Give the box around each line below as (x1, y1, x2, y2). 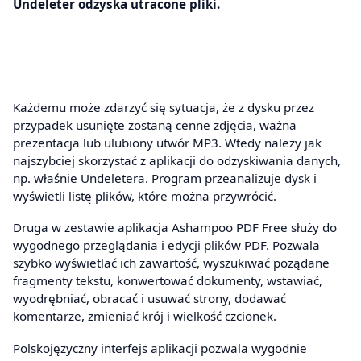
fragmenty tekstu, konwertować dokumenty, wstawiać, (13, 272, 322, 289)
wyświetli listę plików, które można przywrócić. (13, 187, 276, 204)
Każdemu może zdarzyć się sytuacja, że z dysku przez (13, 98, 314, 115)
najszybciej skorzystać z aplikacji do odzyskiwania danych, (13, 151, 341, 168)
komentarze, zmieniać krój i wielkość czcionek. (13, 308, 276, 325)
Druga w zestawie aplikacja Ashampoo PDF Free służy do (13, 219, 337, 236)
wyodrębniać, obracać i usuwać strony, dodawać (13, 290, 286, 307)
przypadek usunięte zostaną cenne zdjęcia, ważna (13, 116, 297, 133)
